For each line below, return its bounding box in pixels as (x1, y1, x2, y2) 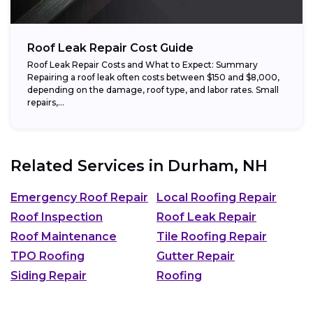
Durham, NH (168, 156, 268, 176)
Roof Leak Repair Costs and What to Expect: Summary (27, 59, 258, 71)
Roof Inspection (10, 210, 103, 224)
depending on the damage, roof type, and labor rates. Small (27, 85, 279, 96)
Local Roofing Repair (156, 190, 277, 204)
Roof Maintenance (10, 229, 117, 243)
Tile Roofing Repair (156, 229, 267, 243)
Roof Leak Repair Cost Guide (27, 41, 194, 55)
